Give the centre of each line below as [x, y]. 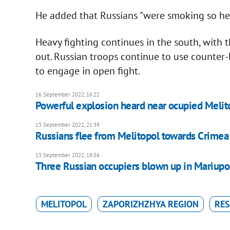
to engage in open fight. [88, 71]
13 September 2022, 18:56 [67, 155]
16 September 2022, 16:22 [67, 95]
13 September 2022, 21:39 [67, 125]
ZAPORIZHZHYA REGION [150, 204]
